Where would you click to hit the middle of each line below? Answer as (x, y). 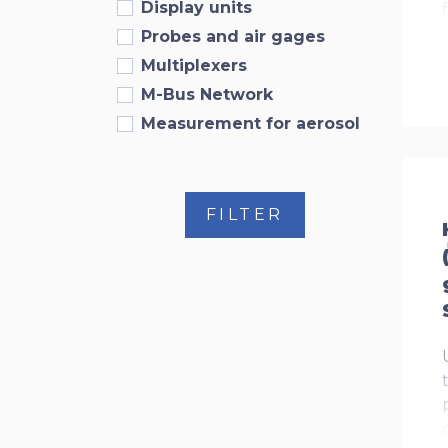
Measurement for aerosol (250, 123)
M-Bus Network (207, 94)
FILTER (244, 214)
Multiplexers (194, 65)
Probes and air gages (233, 36)
